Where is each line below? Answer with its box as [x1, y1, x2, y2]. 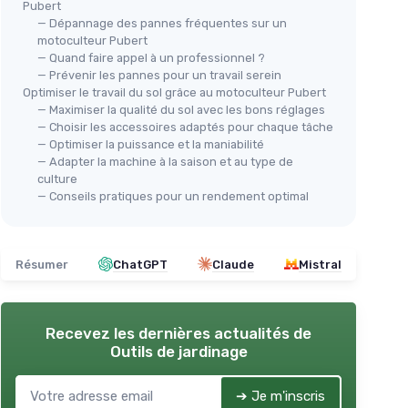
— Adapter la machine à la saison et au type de [37, 154, 293, 168]
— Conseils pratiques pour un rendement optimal [37, 189, 309, 203]
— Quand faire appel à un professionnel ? [37, 50, 265, 65]
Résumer [15, 257, 68, 271]
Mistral [299, 257, 342, 271]
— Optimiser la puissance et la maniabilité [37, 137, 264, 151]
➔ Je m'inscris [236, 387, 325, 404]
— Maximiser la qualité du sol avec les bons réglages [37, 102, 325, 117]
